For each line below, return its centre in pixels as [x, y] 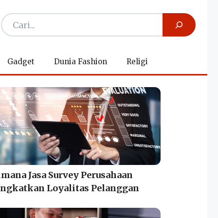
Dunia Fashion [80, 62]
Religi [137, 62]
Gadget [21, 62]
